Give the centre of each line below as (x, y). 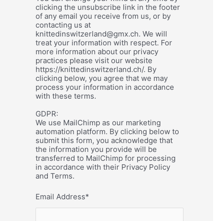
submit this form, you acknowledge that (104, 140)
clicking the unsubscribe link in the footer (108, 7)
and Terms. (55, 176)
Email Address (60, 196)
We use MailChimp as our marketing (98, 122)
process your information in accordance (105, 87)
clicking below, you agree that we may (102, 78)
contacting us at (63, 25)
